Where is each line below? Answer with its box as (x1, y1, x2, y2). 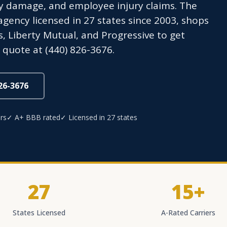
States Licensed (13, 208, 65, 217)
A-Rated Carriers (161, 208, 215, 217)
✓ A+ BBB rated (7, 112, 60, 122)
